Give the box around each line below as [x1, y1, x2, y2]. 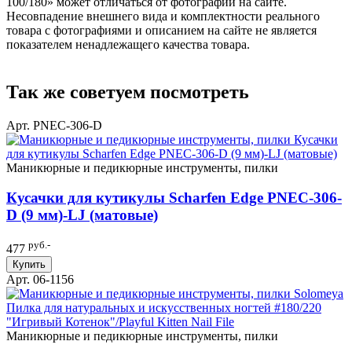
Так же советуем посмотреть [6, 81, 249, 102]
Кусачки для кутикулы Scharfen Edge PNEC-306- [6, 189, 342, 207]
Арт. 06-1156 [6, 273, 74, 287]
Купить [13, 258, 46, 271]
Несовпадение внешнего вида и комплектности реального [6, 9, 320, 23]
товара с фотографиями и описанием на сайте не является [6, 23, 317, 37]
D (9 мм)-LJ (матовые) [6, 207, 158, 224]
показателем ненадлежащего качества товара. [6, 37, 250, 51]
